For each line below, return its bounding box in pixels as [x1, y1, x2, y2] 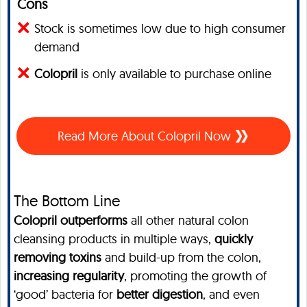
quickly [214, 231, 253, 247]
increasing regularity [14, 268, 124, 284]
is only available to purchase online [77, 66, 271, 82]
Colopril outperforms [14, 212, 127, 228]
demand [34, 39, 79, 55]
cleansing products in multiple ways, [14, 231, 214, 247]
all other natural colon [127, 212, 249, 228]
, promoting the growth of [124, 268, 267, 284]
